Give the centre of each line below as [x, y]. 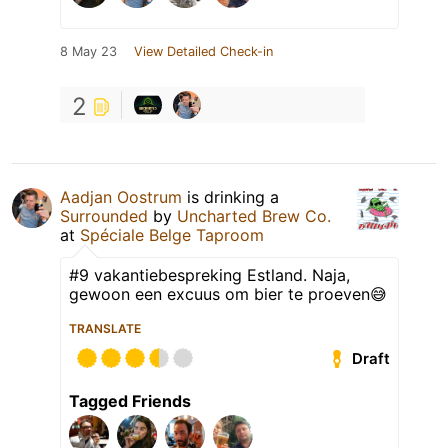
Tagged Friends [130, 401]
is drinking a [230, 197]
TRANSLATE [105, 329]
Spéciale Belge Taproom [172, 235]
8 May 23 [88, 52]
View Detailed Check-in [203, 52]
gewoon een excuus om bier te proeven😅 [228, 294]
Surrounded [104, 216]
